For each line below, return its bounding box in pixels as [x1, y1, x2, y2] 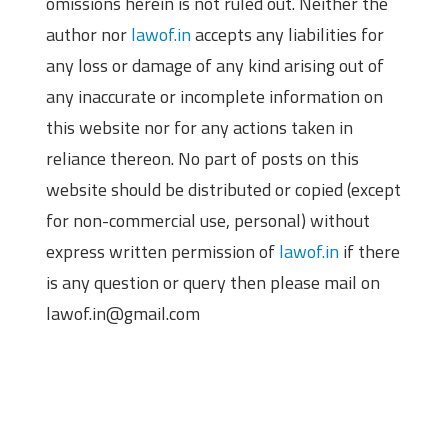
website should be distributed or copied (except [46, 176, 401, 204]
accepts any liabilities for [191, 21, 384, 49]
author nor [46, 21, 131, 49]
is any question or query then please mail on [46, 269, 380, 297]
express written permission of [46, 238, 279, 266]
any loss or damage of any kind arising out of [46, 52, 384, 80]
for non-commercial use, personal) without [46, 207, 370, 235]
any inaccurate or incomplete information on [46, 83, 383, 111]
